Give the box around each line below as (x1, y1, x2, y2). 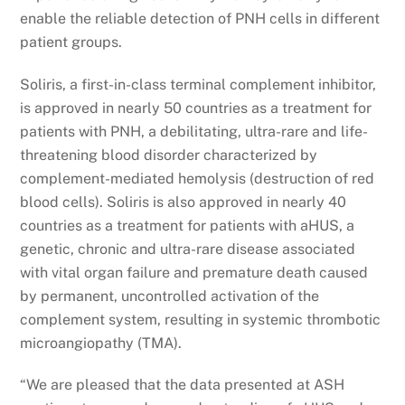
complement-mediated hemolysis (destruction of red (20, 169, 375, 187)
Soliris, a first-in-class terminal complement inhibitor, (20, 75, 377, 93)
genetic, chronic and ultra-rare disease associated (20, 240, 356, 258)
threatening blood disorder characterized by (20, 146, 318, 164)
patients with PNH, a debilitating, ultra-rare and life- (20, 122, 369, 140)
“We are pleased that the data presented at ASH (20, 376, 345, 394)
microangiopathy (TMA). (20, 334, 183, 352)
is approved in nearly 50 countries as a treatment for (20, 99, 372, 117)
